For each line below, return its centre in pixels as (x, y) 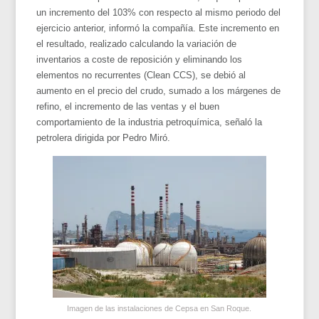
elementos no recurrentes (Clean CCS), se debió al (141, 75)
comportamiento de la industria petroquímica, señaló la (150, 122)
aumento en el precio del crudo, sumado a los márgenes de (159, 90)
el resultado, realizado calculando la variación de (137, 43)
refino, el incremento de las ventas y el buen (128, 106)
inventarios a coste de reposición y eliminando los (140, 59)
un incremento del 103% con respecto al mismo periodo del (159, 12)
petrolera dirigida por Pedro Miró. (104, 137)
